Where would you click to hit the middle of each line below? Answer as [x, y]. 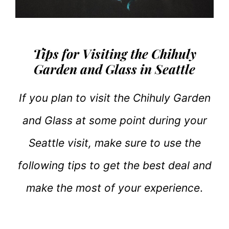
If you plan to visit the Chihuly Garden [114, 98]
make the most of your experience [113, 188]
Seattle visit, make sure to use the [114, 143]
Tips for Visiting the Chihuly [114, 54]
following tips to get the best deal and [114, 166]
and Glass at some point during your [114, 121]
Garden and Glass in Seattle [114, 69]
